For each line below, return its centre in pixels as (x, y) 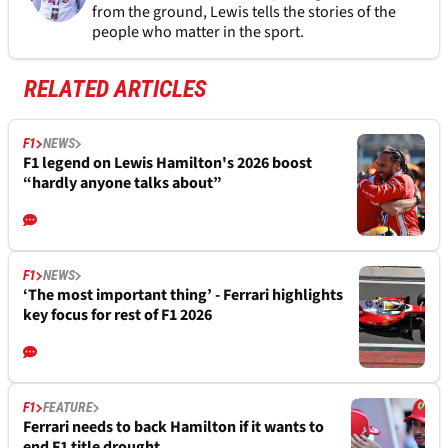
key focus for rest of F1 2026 (117, 315)
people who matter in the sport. (197, 32)
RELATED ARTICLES (115, 89)
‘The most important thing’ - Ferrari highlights (183, 295)
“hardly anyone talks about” (122, 183)
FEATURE (68, 407)
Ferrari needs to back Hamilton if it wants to (173, 427)
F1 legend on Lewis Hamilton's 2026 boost (167, 163)
